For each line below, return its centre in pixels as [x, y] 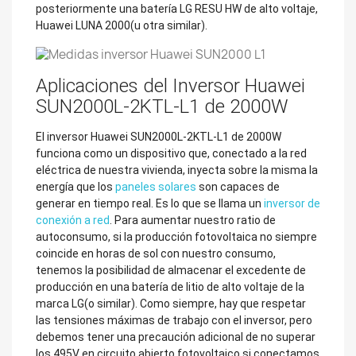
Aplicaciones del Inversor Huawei [170, 85]
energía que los [75, 186]
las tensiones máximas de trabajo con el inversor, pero [174, 320]
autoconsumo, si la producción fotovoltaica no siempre [176, 236]
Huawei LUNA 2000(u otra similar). [122, 25]
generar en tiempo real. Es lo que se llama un [150, 203]
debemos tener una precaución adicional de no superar [176, 337]
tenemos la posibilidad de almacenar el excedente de [171, 270]
